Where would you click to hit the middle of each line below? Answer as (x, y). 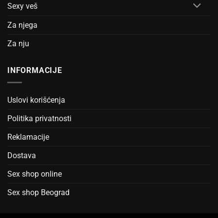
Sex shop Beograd (38, 192)
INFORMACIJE (35, 71)
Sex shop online (35, 174)
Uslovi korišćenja (36, 100)
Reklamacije (28, 137)
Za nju (18, 44)
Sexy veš (22, 6)
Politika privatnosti (39, 118)
